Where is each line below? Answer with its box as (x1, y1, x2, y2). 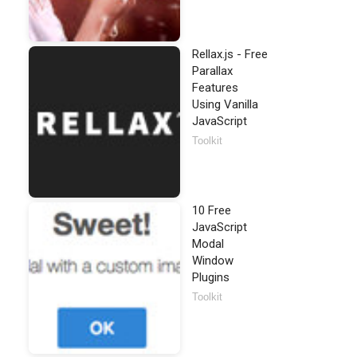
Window (192, 253, 233, 268)
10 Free (192, 203, 231, 218)
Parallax (192, 64, 233, 78)
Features (192, 80, 238, 95)
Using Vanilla (192, 97, 258, 112)
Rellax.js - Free (192, 47, 268, 61)
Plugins (192, 270, 229, 284)
